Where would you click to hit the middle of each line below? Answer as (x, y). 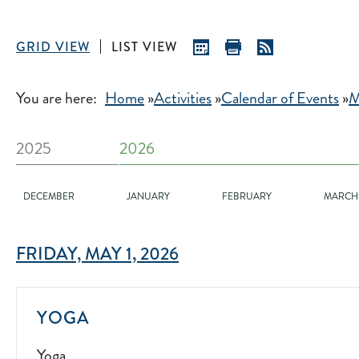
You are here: (56, 98)
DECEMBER (49, 197)
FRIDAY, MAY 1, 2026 (97, 254)
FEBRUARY (246, 197)
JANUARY (148, 197)
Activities (183, 98)
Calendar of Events (280, 98)
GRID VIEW (53, 47)
